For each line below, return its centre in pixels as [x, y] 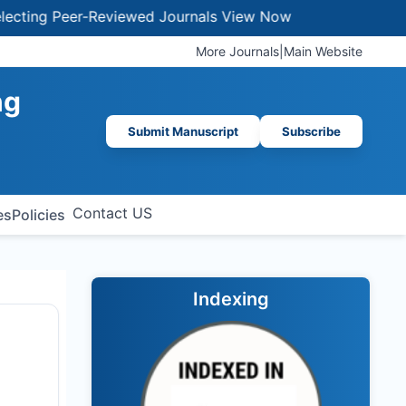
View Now [213, 16]
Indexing [231, 299]
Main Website [323, 51]
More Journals [237, 51]
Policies [38, 215]
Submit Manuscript [183, 131]
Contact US [112, 213]
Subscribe [311, 131]
